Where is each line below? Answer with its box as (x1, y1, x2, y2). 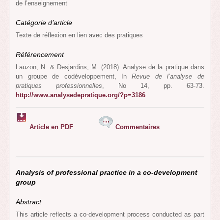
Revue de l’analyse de (132, 72, 204, 80)
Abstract (16, 197, 42, 206)
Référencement (16, 50, 66, 58)
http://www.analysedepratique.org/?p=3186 (16, 91, 146, 99)
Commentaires (115, 123, 160, 131)
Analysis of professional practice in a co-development (16, 168, 198, 176)
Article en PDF (29, 123, 74, 131)
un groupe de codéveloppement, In (16, 72, 132, 80)
